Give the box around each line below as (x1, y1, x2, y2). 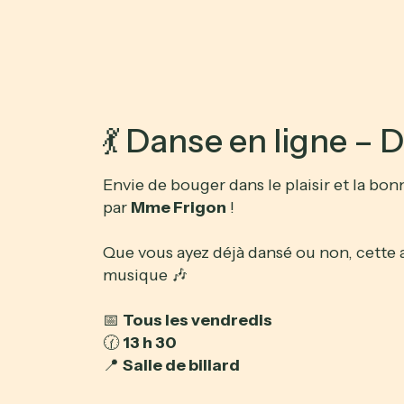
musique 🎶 (103, 265, 188, 286)
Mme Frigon (131, 197, 226, 218)
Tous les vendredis (123, 310, 272, 331)
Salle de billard (123, 355, 240, 376)
